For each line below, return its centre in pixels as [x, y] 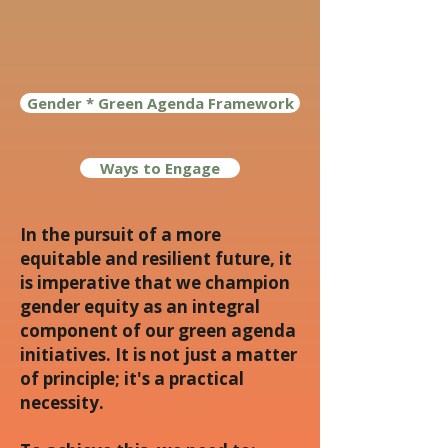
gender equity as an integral [140, 306]
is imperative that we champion [155, 282]
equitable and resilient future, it [156, 258]
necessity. [62, 402]
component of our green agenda [158, 330]
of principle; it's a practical [132, 378]
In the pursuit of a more [120, 234]
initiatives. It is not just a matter [158, 354]
